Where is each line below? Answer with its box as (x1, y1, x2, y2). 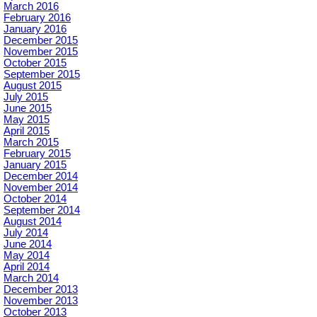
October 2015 (4, 57, 67, 69)
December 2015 (4, 35, 78, 47)
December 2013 (4, 284, 78, 296)
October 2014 (4, 193, 67, 205)
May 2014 (4, 250, 50, 262)
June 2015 (4, 103, 52, 115)
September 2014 (4, 204, 80, 217)
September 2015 (4, 69, 80, 81)
